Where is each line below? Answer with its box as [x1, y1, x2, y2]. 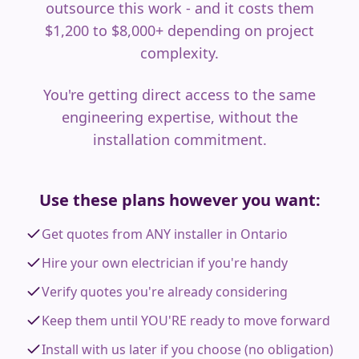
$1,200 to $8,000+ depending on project [45, 21, 314, 40]
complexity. [140, 43, 219, 63]
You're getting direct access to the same [43, 85, 316, 104]
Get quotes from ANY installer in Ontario [42, 225, 288, 243]
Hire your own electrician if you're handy [42, 254, 288, 272]
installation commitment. [92, 130, 267, 149]
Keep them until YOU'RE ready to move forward [42, 312, 330, 329]
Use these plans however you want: [38, 189, 321, 211]
